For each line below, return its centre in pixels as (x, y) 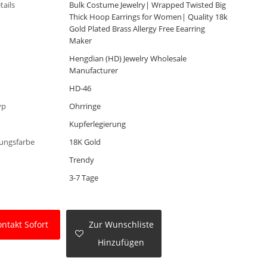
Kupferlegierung (98, 124)
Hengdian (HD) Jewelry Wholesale (128, 59)
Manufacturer (94, 71)
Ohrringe (85, 106)
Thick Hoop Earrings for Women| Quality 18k (149, 17)
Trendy (82, 160)
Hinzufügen (121, 242)
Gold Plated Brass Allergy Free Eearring (137, 29)
